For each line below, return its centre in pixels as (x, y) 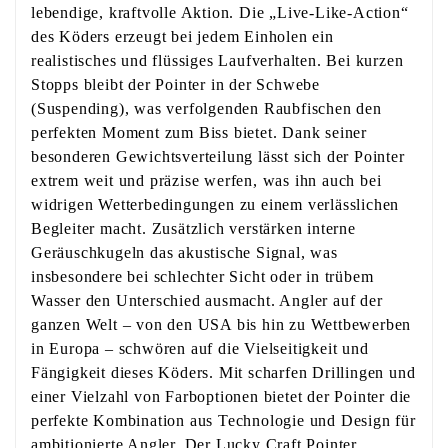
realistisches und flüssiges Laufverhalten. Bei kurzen (217, 61)
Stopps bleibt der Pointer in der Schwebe (176, 85)
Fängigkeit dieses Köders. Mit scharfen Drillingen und (223, 373)
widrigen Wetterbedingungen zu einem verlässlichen (215, 205)
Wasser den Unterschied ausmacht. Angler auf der (207, 301)
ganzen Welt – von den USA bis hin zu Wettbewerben (221, 325)
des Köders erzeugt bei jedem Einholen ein (182, 37)
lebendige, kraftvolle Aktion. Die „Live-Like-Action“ (220, 13)
